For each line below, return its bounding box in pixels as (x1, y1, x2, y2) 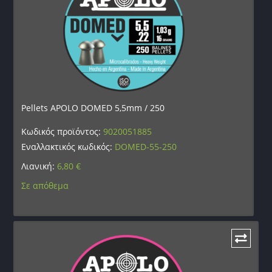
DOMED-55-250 (115, 141, 177, 153)
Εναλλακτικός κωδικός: (21, 141, 115, 153)
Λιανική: (21, 160, 58, 172)
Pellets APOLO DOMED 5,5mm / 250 (21, 102, 165, 114)
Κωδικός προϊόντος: (21, 126, 104, 138)
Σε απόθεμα (21, 180, 69, 192)
